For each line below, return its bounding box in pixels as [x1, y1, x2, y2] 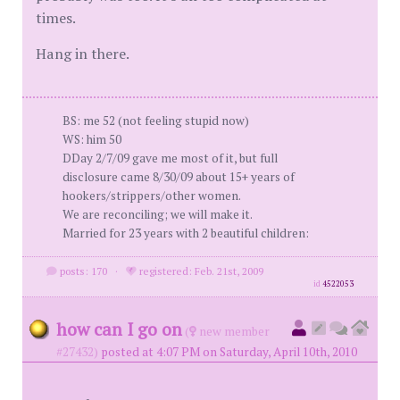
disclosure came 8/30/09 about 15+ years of [62, 169, 295, 185]
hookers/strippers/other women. [62, 187, 241, 204]
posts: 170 [56, 264, 107, 278]
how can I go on [56, 317, 182, 341]
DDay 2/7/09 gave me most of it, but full [62, 150, 278, 166]
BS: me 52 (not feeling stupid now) [62, 112, 249, 129]
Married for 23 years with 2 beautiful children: [62, 225, 309, 241]
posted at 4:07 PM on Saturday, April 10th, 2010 [101, 344, 357, 360]
